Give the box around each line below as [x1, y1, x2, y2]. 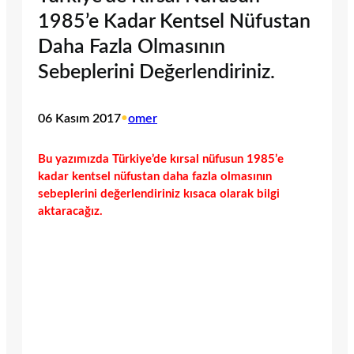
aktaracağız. [38, 205, 103, 217]
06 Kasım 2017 [38, 112, 121, 126]
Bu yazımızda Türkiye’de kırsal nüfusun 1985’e [38, 153, 284, 165]
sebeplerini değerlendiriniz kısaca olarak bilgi [38, 187, 280, 200]
